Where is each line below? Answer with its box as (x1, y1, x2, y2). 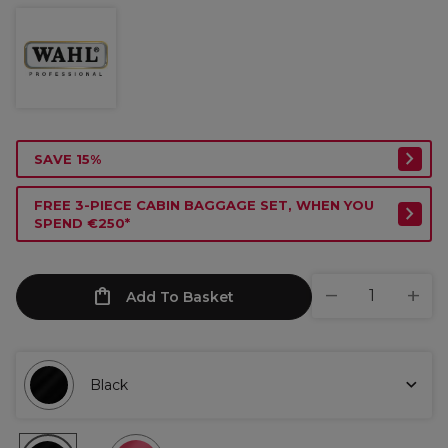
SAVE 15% (34, 151, 101, 167)
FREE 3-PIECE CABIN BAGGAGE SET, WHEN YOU (34, 197, 374, 213)
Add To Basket (125, 288, 234, 306)
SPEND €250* (34, 215, 130, 231)
